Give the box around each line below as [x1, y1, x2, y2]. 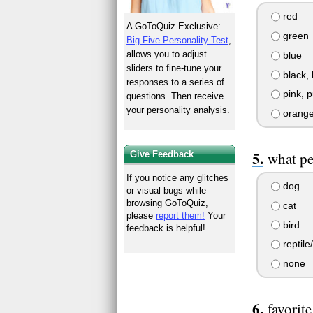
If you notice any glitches [126, 172, 229, 183]
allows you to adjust [126, 49, 208, 60]
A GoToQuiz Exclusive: [126, 21, 221, 32]
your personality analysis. [126, 105, 231, 116]
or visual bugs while [126, 184, 207, 196]
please [126, 210, 156, 221]
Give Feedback [130, 148, 194, 159]
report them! [156, 210, 205, 221]
